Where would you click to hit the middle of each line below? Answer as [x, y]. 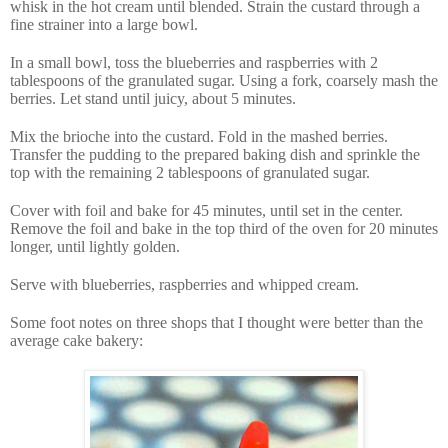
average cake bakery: [76, 341]
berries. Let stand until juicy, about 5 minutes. [153, 99]
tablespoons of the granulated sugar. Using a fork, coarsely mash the [224, 81]
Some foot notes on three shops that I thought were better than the [216, 323]
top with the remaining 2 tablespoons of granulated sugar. [190, 173]
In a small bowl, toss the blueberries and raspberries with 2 [194, 63]
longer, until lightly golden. [95, 247]
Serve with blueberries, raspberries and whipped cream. [184, 285]
